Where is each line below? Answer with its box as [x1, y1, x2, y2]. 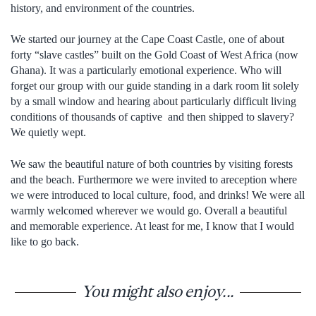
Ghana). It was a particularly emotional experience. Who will [11, 64, 281, 77]
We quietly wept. [11, 126, 86, 139]
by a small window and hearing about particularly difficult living [11, 95, 296, 108]
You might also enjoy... [81, 281, 235, 300]
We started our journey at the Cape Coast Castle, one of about [11, 33, 284, 46]
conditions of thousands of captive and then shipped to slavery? [11, 111, 294, 123]
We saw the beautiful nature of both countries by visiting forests [11, 157, 293, 170]
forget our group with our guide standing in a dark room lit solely [11, 80, 299, 92]
